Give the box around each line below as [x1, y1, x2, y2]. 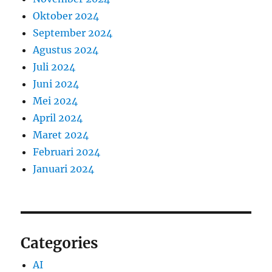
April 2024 [33, 112, 83, 124]
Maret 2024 [33, 129, 89, 141]
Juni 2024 [33, 78, 80, 90]
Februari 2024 [33, 146, 101, 158]
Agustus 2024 [33, 44, 99, 56]
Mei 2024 [33, 95, 78, 107]
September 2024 [33, 27, 113, 39]
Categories [21, 234, 98, 253]
